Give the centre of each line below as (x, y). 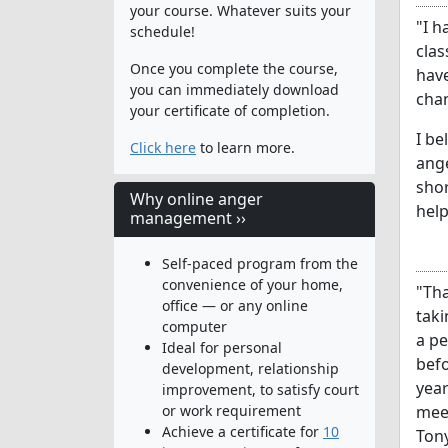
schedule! (162, 31)
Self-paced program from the (260, 263)
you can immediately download (234, 89)
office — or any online (235, 305)
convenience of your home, (252, 284)
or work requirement (231, 410)
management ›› (188, 217)
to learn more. (245, 147)
